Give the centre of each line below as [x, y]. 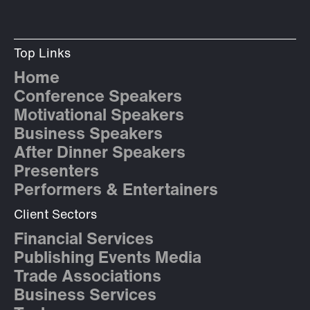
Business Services [85, 297]
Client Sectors [55, 216]
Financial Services [84, 240]
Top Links [42, 55]
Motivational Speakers [99, 117]
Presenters [56, 173]
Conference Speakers [98, 98]
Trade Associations [88, 278]
